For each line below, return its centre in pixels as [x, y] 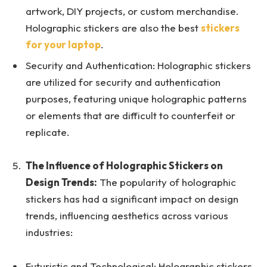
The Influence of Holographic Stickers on [124, 166]
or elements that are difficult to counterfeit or [131, 116]
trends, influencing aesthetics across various [127, 216]
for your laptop [63, 44]
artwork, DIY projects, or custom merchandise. [132, 11]
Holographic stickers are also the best [113, 27]
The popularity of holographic [167, 182]
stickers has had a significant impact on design [132, 199]
